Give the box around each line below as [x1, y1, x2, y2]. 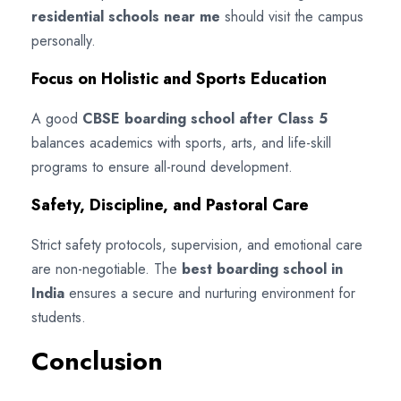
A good [31, 107, 82, 129]
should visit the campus [220, 5, 363, 27]
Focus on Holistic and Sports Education [31, 66, 327, 90]
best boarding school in [182, 258, 343, 279]
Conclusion [31, 342, 163, 380]
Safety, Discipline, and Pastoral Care [31, 192, 309, 217]
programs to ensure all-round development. [31, 156, 293, 177]
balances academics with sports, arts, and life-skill [31, 132, 331, 153]
